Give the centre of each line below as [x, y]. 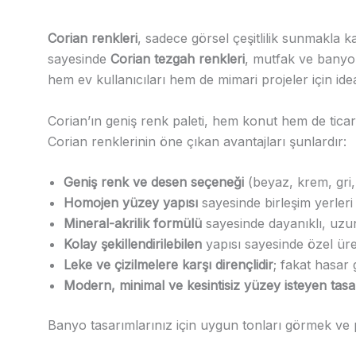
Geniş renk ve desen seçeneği [154, 182]
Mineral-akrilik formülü [133, 224]
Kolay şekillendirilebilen [133, 244]
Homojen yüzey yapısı [131, 203]
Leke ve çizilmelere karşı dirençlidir [168, 265]
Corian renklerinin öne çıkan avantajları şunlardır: [197, 141]
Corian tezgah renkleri [178, 58]
